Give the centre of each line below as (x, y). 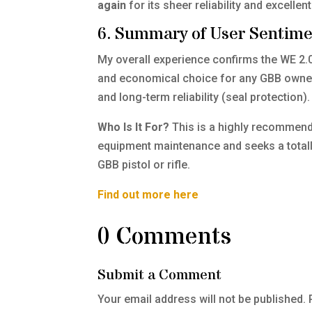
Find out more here (148, 195)
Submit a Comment (160, 275)
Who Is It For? (134, 127)
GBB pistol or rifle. (144, 165)
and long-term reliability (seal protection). (204, 97)
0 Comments (165, 236)
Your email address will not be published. (202, 299)
